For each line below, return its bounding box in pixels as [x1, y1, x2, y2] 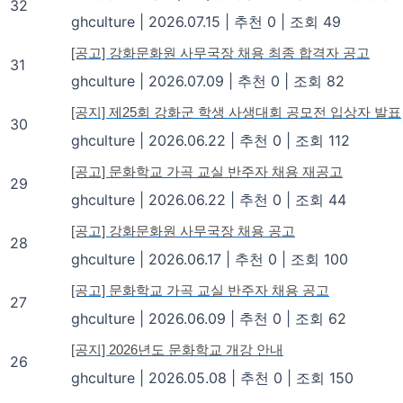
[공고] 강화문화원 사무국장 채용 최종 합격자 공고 [71, 44, 370, 60]
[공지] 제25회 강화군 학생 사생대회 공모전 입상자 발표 [71, 103, 401, 120]
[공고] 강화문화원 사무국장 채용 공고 [71, 222, 295, 238]
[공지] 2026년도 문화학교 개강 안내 [71, 341, 283, 357]
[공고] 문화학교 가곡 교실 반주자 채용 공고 [71, 282, 329, 298]
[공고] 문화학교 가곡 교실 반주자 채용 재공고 [71, 163, 343, 179]
